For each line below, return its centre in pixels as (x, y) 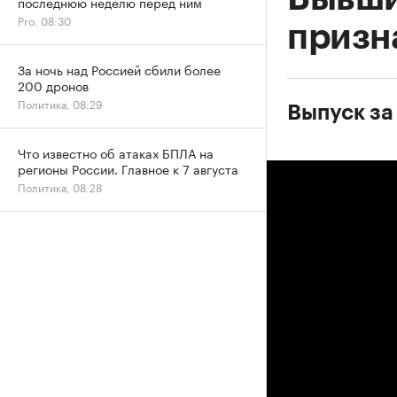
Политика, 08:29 (60, 103)
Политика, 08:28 (60, 187)
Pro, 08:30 (44, 20)
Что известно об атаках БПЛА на (116, 152)
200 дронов (53, 85)
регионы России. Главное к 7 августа (128, 168)
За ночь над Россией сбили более (119, 69)
